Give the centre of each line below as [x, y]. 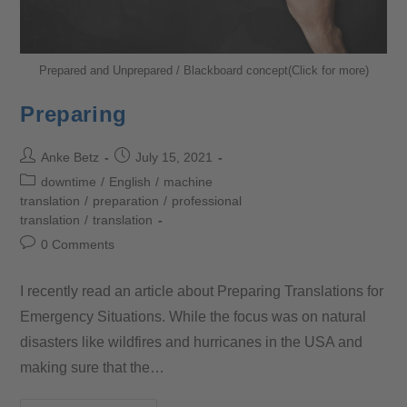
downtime [69, 181]
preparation [126, 200]
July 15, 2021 [174, 157]
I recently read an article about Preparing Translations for [202, 291]
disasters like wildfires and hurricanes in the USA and [192, 342]
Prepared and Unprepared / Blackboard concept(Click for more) [203, 70]
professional [207, 200]
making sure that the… [93, 367]
